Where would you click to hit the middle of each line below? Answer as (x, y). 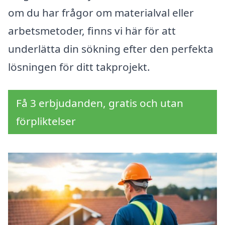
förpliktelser (46, 121)
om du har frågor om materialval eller (101, 13)
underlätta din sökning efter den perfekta (111, 49)
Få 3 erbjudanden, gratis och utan (100, 103)
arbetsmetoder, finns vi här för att (92, 31)
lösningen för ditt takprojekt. (79, 67)
